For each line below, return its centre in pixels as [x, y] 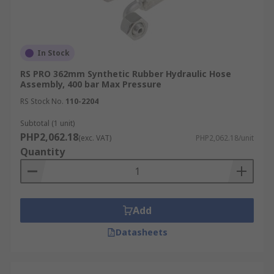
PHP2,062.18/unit [225, 138]
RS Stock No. [42, 101]
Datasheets [141, 232]
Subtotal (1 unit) [47, 123]
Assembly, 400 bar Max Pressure [91, 84]
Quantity [43, 152]
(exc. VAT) [95, 138]
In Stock [54, 53]
